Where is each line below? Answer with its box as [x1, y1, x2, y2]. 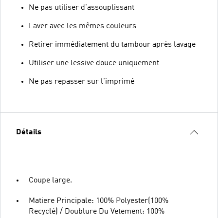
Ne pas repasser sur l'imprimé [29, 77, 134, 86]
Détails [16, 128, 41, 136]
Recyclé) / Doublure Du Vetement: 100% [29, 207, 164, 216]
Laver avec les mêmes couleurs [29, 22, 136, 30]
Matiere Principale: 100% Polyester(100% [29, 197, 168, 205]
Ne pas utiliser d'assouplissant [29, 3, 134, 12]
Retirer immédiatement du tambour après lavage [29, 40, 196, 49]
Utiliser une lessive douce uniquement [29, 59, 159, 67]
